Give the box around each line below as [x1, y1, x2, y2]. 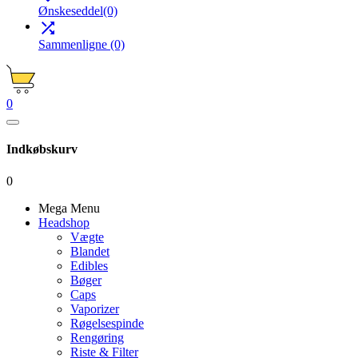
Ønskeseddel [38, 3, 103, 18]
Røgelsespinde [70, 316, 144, 330]
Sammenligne [38, 37, 110, 51]
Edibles [70, 258, 108, 272]
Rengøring [70, 330, 124, 344]
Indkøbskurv [6, 142, 78, 157]
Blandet [70, 244, 109, 258]
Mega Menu [38, 201, 100, 215]
